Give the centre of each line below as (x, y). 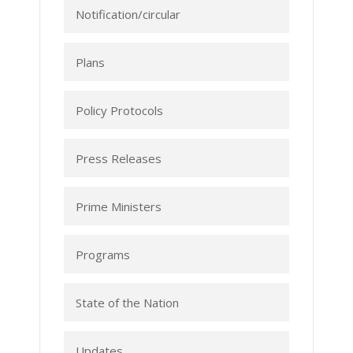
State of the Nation (127, 303)
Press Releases (119, 158)
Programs (103, 255)
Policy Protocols (119, 110)
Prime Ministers (119, 206)
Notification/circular (128, 14)
